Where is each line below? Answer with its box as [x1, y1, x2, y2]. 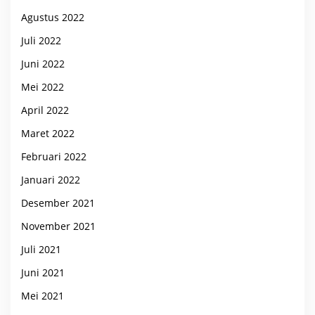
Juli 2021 [21, 242, 61, 256]
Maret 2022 [21, 126, 75, 140]
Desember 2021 [21, 195, 95, 210]
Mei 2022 [21, 79, 64, 94]
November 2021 [21, 219, 96, 233]
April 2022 [21, 103, 69, 117]
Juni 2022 [21, 56, 65, 70]
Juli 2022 [21, 33, 61, 47]
